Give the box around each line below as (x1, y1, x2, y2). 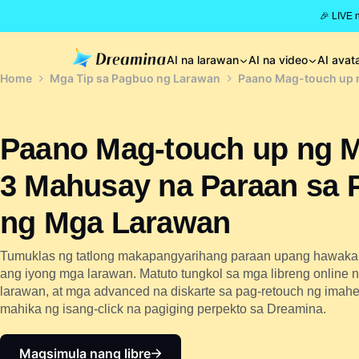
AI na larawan (167, 53, 239, 67)
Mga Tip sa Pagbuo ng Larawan (50, 71, 220, 85)
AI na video (248, 53, 308, 67)
